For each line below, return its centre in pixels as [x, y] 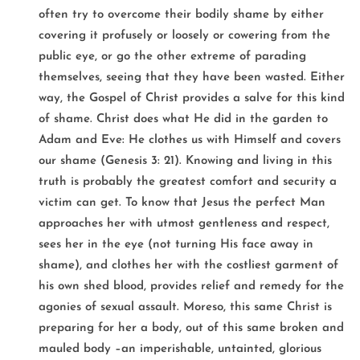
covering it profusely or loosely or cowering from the [184, 35]
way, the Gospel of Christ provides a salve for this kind [192, 98]
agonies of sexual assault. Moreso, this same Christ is [185, 307]
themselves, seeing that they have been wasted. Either [192, 77]
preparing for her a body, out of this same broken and [191, 328]
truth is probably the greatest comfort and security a [188, 182]
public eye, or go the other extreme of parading [172, 56]
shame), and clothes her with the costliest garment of [188, 265]
